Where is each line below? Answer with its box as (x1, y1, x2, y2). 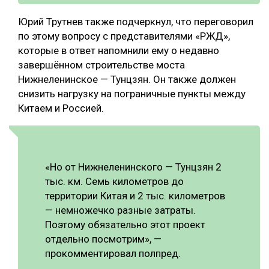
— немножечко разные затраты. (45, 204, 196, 216)
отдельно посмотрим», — (45, 232, 162, 245)
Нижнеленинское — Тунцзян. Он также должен (18, 73, 236, 85)
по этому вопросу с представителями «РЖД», (18, 29, 230, 42)
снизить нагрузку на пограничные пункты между (18, 87, 246, 100)
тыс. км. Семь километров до (45, 175, 184, 187)
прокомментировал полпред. (45, 247, 181, 259)
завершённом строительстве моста (18, 58, 185, 71)
